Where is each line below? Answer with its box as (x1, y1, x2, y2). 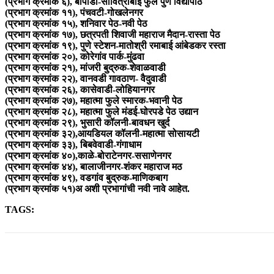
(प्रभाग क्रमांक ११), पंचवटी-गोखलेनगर (5, 7, 143, 18)
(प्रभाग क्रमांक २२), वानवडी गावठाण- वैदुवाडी (5, 73, 169, 84)
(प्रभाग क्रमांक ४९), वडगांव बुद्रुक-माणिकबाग (5, 172, 170, 183)
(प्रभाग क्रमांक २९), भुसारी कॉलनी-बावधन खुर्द (5, 117, 172, 128)
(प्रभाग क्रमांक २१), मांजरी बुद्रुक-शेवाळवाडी (5, 62, 168, 73)
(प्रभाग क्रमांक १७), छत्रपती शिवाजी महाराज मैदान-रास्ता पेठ (5, 29, 220, 40)
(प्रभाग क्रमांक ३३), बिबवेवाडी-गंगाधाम (5, 139, 141, 150)
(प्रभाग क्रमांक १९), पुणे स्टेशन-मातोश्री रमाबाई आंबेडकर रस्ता (5, 40, 228, 51)
